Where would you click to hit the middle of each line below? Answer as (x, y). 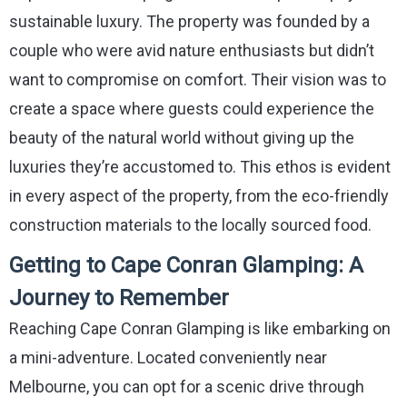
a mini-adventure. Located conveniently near (168, 357)
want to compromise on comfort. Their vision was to (198, 79)
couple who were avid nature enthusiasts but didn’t (192, 50)
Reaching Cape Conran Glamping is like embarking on (200, 328)
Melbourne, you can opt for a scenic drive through (187, 386)
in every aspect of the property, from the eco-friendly (199, 195)
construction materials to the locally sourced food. (190, 224)
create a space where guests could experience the (192, 108)
